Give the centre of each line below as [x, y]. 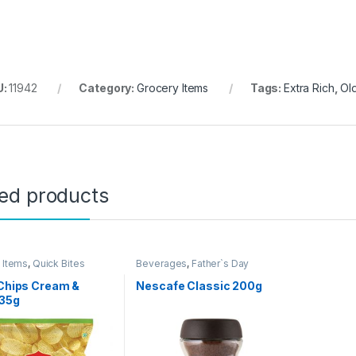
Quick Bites [58, 264]
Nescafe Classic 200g [199, 285]
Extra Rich [309, 88]
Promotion [160, 273]
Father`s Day [220, 264]
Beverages [162, 264]
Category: [108, 88]
